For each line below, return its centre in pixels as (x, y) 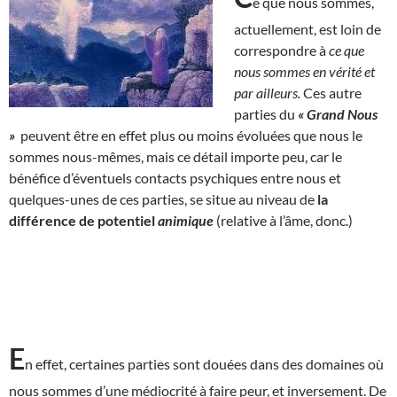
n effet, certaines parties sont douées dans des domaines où (204, 363)
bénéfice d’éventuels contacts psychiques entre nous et (175, 177)
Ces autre (332, 92)
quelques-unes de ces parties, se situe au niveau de (163, 198)
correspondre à (281, 50)
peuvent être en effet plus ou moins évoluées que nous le (189, 135)
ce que (346, 50)
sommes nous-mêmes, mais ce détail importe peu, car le (175, 156)
